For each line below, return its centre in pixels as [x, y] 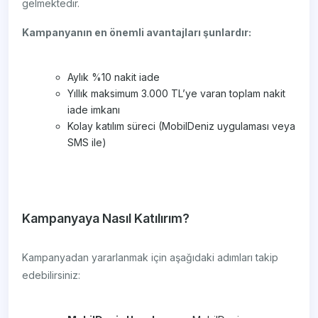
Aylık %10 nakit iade [114, 77]
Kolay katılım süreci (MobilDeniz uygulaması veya [182, 126]
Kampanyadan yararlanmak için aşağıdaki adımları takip [150, 258]
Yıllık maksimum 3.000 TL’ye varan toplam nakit [177, 94]
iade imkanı [94, 110]
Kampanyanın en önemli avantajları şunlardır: [137, 33]
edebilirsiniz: [51, 275]
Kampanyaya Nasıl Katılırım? [106, 219]
